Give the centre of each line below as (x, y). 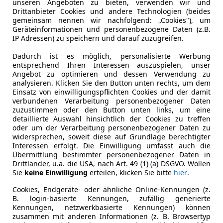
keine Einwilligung (56, 172)
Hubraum (44, 64)
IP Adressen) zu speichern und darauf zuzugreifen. (98, 38)
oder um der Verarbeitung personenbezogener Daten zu (111, 127)
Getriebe (42, 46)
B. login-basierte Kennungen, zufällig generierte (111, 198)
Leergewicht (49, 82)
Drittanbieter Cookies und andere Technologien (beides (111, 11)
